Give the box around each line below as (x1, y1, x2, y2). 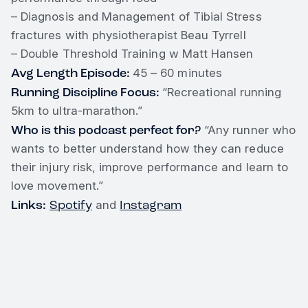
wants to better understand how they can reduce (11, 141, 284, 155)
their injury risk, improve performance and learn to (11, 159, 289, 174)
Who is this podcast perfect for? (11, 122, 201, 137)
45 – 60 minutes (133, 65, 222, 80)
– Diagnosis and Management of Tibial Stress (11, 9, 262, 23)
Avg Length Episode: (11, 65, 133, 80)
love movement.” (11, 178, 103, 192)
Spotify (49, 197, 93, 212)
